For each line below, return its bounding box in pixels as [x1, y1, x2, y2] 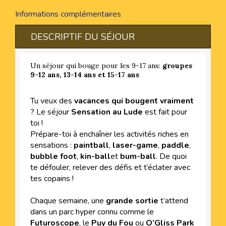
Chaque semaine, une [30, 195, 106, 206]
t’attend [158, 195, 188, 206]
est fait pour [143, 106, 187, 118]
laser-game [112, 139, 158, 151]
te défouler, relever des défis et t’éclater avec [30, 161, 190, 173]
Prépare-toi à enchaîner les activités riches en [30, 128, 189, 140]
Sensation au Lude [71, 106, 143, 118]
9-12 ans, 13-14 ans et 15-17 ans [30, 70, 139, 79]
